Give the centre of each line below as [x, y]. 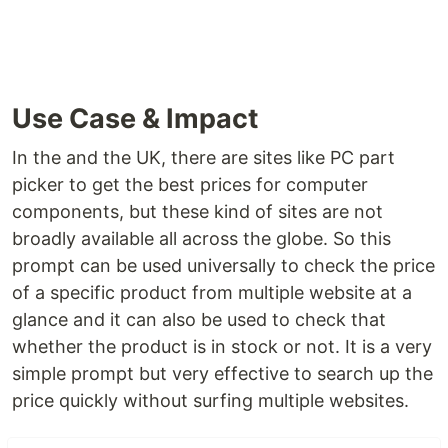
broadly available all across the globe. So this [201, 239]
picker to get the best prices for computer [190, 185]
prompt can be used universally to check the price [223, 266]
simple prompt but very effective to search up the [222, 374]
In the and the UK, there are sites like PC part [203, 158]
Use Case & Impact [135, 119]
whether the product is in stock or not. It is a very [222, 347]
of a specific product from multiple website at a [212, 293]
